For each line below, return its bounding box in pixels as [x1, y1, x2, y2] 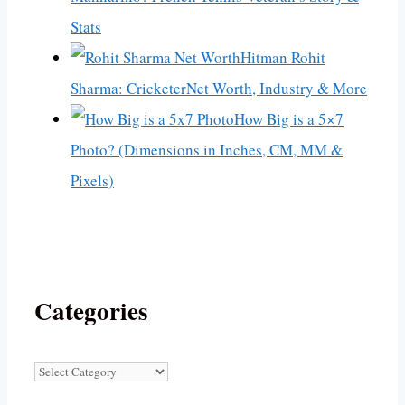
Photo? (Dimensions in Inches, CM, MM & [71, 139, 343, 161]
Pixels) [71, 170, 114, 192]
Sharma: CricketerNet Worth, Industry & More [71, 78, 367, 99]
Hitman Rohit [240, 47, 325, 69]
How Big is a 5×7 [234, 108, 344, 130]
